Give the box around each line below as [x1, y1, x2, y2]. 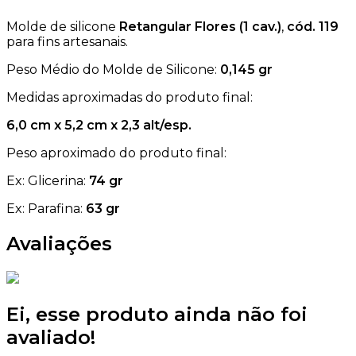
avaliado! [6, 325, 95, 349]
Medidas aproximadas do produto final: [6, 90, 253, 106]
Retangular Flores [119, 19, 236, 35]
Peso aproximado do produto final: [6, 145, 226, 161]
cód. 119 [287, 19, 339, 35]
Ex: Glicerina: [6, 173, 89, 189]
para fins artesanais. [6, 34, 128, 50]
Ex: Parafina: [6, 201, 86, 217]
